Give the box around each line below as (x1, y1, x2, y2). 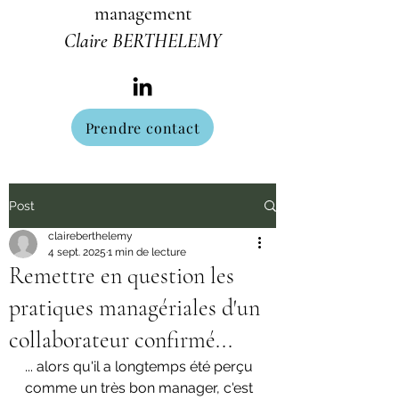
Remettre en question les (9, 262, 234, 289)
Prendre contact (85, 118, 200, 137)
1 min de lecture (108, 246, 186, 258)
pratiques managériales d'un (9, 294, 260, 322)
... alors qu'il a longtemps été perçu (25, 358, 256, 375)
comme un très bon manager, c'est (25, 379, 256, 396)
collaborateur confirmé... (9, 326, 232, 354)
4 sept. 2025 (48, 246, 106, 258)
